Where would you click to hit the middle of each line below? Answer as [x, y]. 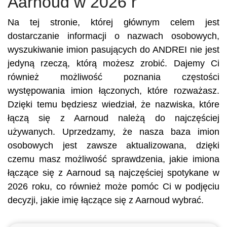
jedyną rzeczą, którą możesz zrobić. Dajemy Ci [113, 63]
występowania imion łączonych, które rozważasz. [113, 91]
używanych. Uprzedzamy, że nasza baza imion [113, 132]
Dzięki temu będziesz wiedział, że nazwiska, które [113, 104]
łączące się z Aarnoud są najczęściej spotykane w [113, 173]
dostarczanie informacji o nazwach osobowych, [113, 36]
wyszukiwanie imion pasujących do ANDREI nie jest [113, 50]
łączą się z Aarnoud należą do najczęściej [113, 118]
